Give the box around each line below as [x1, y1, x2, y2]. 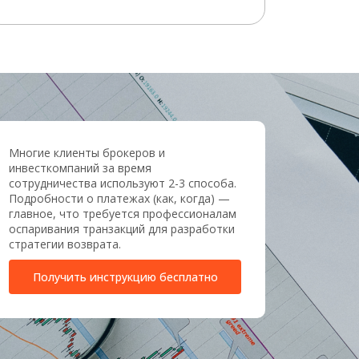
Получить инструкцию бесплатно [32, 269, 218, 284]
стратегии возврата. [9, 236, 121, 252]
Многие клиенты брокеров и [9, 145, 165, 160]
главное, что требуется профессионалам [9, 206, 236, 221]
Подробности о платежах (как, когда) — [9, 191, 230, 206]
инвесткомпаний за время [9, 160, 151, 175]
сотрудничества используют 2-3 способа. [9, 175, 236, 191]
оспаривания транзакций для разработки [9, 221, 235, 236]
